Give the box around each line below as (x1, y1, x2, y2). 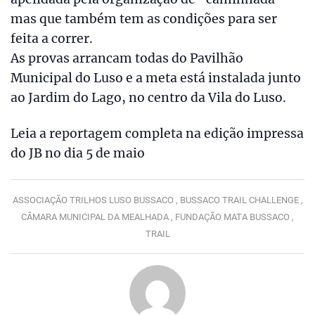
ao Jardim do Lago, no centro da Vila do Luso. (11, 90, 286, 106)
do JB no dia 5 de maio (11, 145, 145, 161)
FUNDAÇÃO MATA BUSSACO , (175, 211, 294, 222)
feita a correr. (11, 31, 93, 47)
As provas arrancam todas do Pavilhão (11, 51, 243, 67)
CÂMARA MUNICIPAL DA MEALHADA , (21, 211, 175, 222)
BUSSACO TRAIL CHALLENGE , (179, 194, 303, 205)
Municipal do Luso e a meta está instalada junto (11, 70, 301, 86)
